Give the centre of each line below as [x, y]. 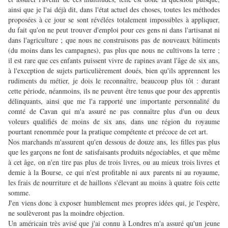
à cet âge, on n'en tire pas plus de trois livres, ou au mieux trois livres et [114, 162]
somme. [19, 193]
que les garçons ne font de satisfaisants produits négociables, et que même [114, 152]
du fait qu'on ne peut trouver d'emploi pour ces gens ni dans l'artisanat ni [114, 30]
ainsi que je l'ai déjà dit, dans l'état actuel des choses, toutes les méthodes [114, 10]
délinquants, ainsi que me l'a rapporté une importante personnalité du [114, 101]
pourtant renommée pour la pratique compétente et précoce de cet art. [108, 132]
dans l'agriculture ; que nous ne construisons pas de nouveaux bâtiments [114, 40]
